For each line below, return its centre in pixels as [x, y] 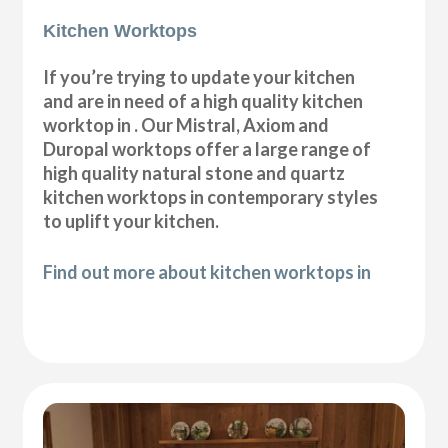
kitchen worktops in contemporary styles [211, 197]
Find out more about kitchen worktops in [207, 272]
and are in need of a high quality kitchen [203, 101]
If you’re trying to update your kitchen [199, 77]
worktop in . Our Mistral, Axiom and [186, 125]
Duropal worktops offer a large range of [207, 149]
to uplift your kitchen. [131, 221]
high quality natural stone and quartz [194, 173]
